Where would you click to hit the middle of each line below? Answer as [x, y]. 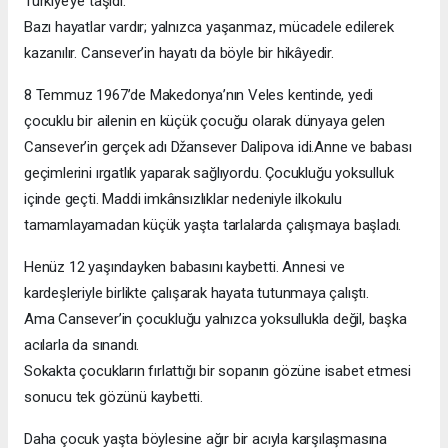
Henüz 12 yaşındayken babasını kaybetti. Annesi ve [184, 266]
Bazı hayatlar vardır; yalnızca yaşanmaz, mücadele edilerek [209, 26]
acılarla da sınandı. [82, 344]
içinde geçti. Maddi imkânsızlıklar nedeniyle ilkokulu [183, 198]
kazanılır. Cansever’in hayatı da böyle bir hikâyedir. [179, 52]
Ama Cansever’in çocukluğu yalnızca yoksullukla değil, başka [215, 318]
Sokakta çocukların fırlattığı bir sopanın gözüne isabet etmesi [218, 370]
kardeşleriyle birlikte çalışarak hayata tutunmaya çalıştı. [196, 292]
